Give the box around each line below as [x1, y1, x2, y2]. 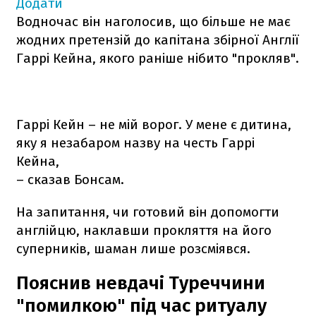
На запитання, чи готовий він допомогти [16, 203, 279, 220]
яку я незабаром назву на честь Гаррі [16, 134, 255, 151]
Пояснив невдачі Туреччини [16, 272, 265, 294]
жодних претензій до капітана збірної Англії [16, 31, 299, 48]
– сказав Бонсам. [16, 171, 124, 188]
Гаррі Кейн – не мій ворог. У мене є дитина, [16, 116, 291, 133]
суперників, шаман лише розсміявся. [16, 240, 250, 257]
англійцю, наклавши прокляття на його [16, 221, 272, 238]
